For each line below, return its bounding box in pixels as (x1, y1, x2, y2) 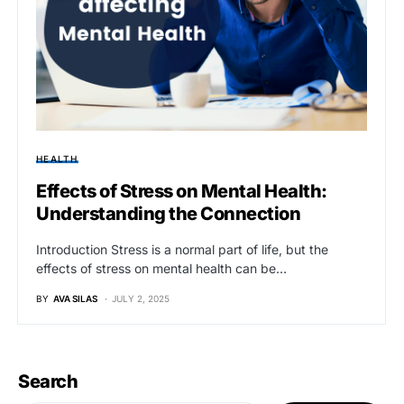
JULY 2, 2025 (112, 293, 170, 305)
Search (18, 371, 78, 393)
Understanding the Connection (36, 203, 300, 225)
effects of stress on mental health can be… (36, 261, 287, 277)
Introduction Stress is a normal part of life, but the (36, 242, 328, 258)
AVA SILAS (53, 293, 97, 305)
